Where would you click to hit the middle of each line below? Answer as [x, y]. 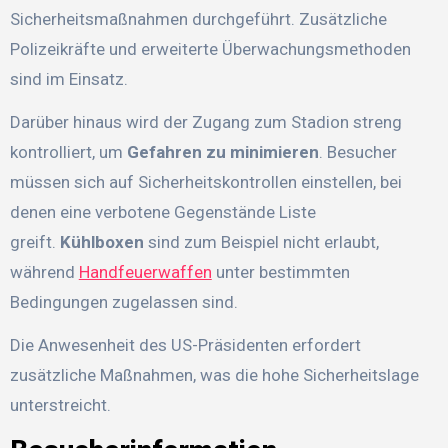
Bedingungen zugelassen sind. [123, 301]
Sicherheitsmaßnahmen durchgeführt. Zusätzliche [198, 18]
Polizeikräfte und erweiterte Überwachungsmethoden [210, 48]
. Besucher [357, 151]
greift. [34, 241]
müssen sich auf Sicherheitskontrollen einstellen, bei [205, 181]
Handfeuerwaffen [145, 271]
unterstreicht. [60, 404]
